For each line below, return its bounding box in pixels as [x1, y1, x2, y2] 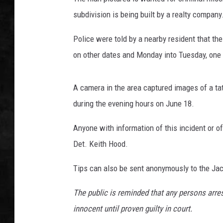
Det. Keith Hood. [73, 139, 128, 149]
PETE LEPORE [169, 41, 208, 49]
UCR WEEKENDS [169, 16, 215, 24]
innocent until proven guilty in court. [73, 204, 192, 214]
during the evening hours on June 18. [73, 99, 194, 109]
